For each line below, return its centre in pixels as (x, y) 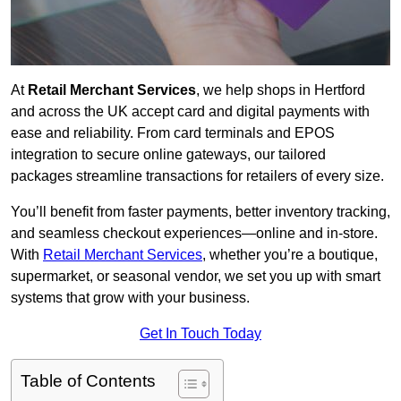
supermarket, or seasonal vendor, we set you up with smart (196, 277)
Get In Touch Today (200, 334)
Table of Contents (88, 381)
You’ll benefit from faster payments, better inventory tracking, (200, 212)
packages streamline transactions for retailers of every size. (197, 176)
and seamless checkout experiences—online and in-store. (194, 234)
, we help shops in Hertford (281, 90)
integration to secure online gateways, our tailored (168, 155)
